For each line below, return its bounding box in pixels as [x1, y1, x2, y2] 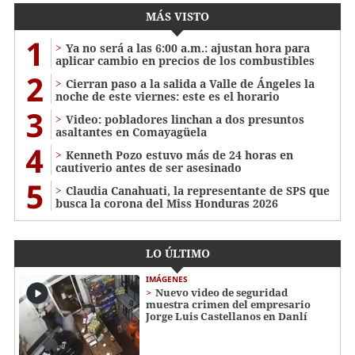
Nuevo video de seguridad [155, 285, 288, 300]
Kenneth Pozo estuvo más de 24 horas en [66, 147, 293, 163]
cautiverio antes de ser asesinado [55, 160, 242, 176]
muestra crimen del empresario [146, 297, 311, 312]
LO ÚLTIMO [145, 246, 210, 261]
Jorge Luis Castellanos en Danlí [146, 309, 307, 324]
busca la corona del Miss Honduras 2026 [55, 196, 278, 212]
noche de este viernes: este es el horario [55, 89, 280, 105]
